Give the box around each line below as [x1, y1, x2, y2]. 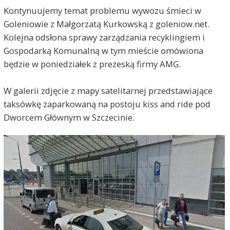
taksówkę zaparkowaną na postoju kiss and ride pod [3, 98, 210, 110]
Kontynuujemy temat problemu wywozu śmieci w [3, 4, 201, 16]
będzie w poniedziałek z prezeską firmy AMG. [3, 57, 181, 70]
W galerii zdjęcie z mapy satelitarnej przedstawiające [3, 84, 213, 97]
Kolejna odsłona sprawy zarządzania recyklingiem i [3, 31, 205, 43]
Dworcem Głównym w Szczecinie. [3, 111, 135, 123]
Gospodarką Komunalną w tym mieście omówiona [3, 44, 203, 56]
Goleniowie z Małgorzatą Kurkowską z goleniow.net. [3, 17, 209, 30]
